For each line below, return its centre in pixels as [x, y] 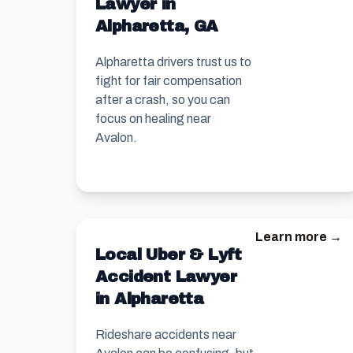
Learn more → [298, 237]
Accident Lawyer [166, 277]
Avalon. [116, 137]
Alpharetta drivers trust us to [173, 62]
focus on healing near [153, 119]
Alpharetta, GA [157, 26]
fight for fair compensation [169, 81]
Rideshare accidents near [166, 334]
